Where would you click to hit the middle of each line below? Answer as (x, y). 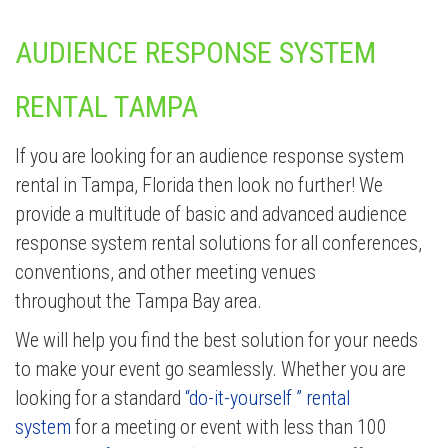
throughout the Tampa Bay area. (138, 301)
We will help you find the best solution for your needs (216, 340)
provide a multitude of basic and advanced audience (211, 214)
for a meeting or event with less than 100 (229, 427)
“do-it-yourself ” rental (267, 398)
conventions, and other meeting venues (165, 272)
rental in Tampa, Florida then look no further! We (199, 185)
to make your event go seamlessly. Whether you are (210, 369)
